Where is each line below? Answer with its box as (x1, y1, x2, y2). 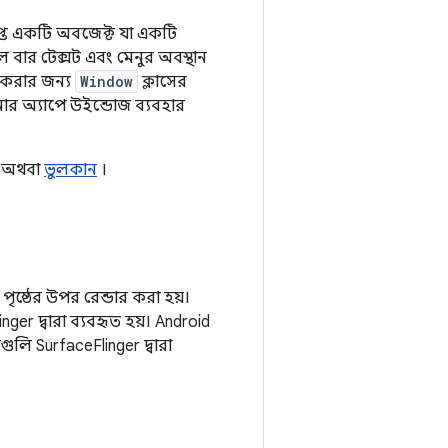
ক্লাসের (138, 72, 187, 92)
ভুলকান (44, 160, 97, 180)
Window (80, 72, 133, 91)
